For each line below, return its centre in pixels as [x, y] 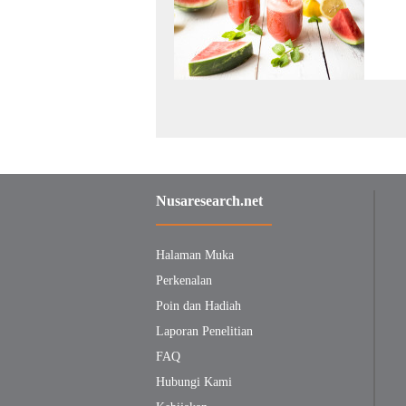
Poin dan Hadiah [198, 306]
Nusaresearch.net [209, 201]
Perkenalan [184, 280]
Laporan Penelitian [204, 331]
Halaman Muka [195, 255]
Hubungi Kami [194, 382]
